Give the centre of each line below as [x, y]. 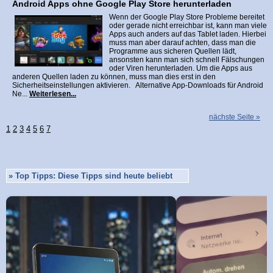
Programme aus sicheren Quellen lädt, [173, 51]
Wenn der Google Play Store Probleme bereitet [187, 17]
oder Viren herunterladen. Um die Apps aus [181, 68]
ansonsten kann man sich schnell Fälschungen [187, 60]
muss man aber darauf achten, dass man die [183, 43]
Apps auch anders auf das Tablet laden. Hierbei [188, 34]
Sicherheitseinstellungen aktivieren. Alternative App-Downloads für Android [138, 85]
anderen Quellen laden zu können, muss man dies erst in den [114, 77]
